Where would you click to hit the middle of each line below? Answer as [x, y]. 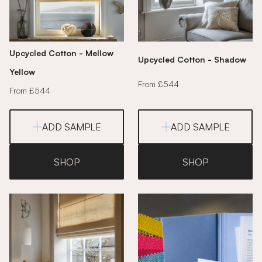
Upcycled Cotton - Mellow [61, 53]
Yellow [22, 72]
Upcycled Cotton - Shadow [192, 59]
